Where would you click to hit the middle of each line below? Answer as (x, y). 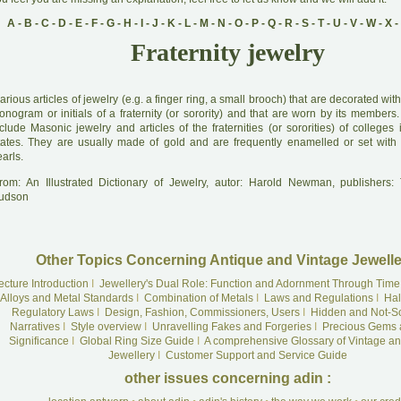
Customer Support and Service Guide (256, 355)
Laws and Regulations (319, 298)
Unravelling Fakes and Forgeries (231, 327)
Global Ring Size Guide (137, 341)
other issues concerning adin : (227, 378)
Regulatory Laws (52, 312)
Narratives (34, 327)
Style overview (106, 327)
